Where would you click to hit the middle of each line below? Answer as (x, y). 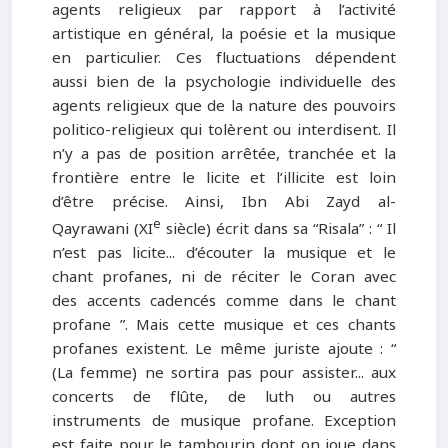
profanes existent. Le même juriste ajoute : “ (224, 349)
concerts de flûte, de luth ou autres (224, 397)
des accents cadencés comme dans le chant (224, 301)
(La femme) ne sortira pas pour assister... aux (224, 373)
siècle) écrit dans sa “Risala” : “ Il (278, 229)
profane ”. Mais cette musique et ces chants (224, 325)
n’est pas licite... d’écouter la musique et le (224, 253)
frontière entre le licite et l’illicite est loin (224, 177)
